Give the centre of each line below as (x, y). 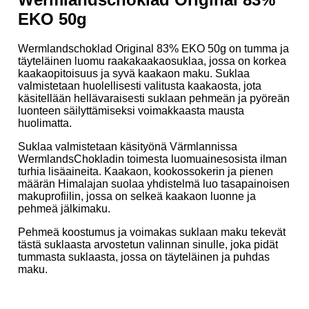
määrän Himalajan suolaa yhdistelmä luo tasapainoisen (154, 183)
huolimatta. (45, 123)
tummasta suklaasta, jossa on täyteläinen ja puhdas (144, 257)
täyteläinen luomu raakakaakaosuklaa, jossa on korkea (152, 61)
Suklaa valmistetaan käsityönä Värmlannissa (128, 146)
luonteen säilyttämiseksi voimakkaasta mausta (131, 110)
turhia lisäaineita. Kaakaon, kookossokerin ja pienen (146, 171)
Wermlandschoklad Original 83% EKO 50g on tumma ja (153, 48)
